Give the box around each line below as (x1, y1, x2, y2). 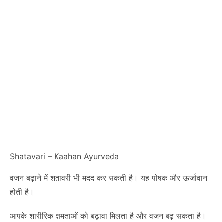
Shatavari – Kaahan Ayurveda (10, 151, 119, 161)
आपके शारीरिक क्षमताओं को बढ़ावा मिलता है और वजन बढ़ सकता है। (10, 211, 206, 221)
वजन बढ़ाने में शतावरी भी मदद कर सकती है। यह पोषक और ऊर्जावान (10, 173, 207, 183)
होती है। (10, 187, 34, 197)
